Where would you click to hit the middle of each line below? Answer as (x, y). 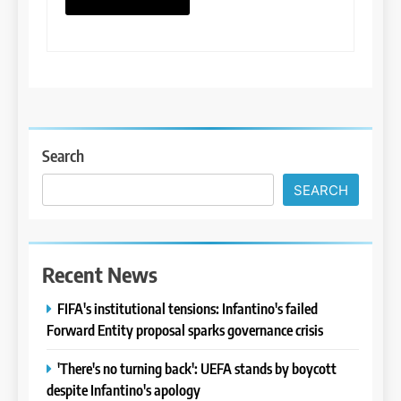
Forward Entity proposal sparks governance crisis (185, 329)
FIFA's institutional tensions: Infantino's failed (188, 308)
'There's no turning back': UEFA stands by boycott (197, 368)
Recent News (100, 273)
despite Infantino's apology (124, 389)
